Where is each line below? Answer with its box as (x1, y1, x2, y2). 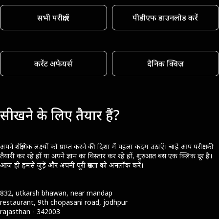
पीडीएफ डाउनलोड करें (132, 12, 198, 23)
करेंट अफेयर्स (34, 58, 73, 69)
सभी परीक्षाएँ (37, 12, 70, 23)
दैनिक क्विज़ (147, 58, 184, 69)
